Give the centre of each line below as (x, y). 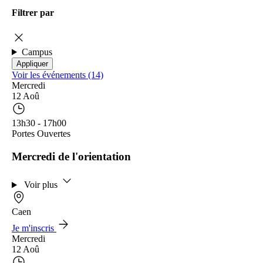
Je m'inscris (34, 228)
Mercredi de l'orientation (71, 156)
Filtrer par (33, 12)
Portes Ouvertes (41, 133)
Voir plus (42, 185)
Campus (37, 52)
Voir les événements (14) (58, 75)
